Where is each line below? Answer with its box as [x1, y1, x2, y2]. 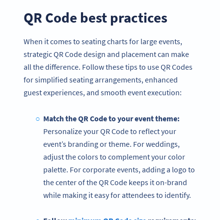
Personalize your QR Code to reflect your [43, 126, 176, 136]
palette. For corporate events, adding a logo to [43, 164, 195, 174]
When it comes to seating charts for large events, [24, 36, 182, 46]
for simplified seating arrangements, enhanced [24, 74, 178, 84]
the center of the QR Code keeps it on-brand [43, 177, 187, 187]
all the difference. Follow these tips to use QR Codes [24, 61, 192, 72]
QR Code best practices [24, 8, 167, 27]
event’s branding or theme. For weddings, [43, 138, 180, 149]
